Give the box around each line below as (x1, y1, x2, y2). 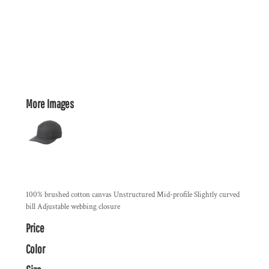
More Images (26, 97, 74, 110)
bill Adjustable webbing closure (26, 202, 120, 212)
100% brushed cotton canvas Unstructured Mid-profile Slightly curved (26, 190, 240, 200)
